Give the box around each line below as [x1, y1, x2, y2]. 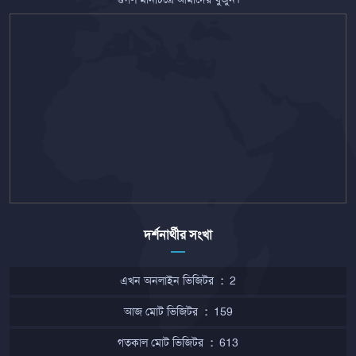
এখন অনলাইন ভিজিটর [120, 273, 214, 288]
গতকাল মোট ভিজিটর [118, 335, 203, 350]
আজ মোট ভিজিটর [123, 304, 198, 319]
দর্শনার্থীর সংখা [144, 226, 212, 244]
